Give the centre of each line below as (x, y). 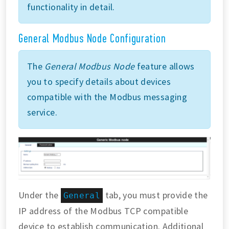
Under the (40, 195)
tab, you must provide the (155, 195)
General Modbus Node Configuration (92, 39)
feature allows (165, 66)
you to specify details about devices (99, 82)
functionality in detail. (71, 7)
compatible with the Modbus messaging (107, 97)
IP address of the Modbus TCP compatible (104, 211)
